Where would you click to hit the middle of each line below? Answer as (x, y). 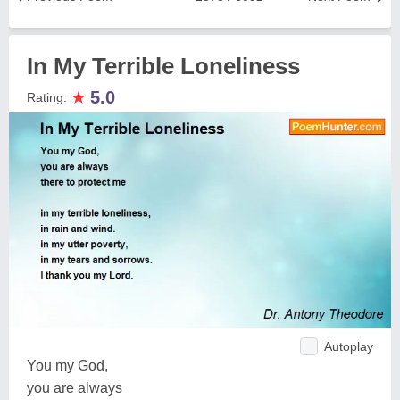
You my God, (67, 365)
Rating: (49, 97)
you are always (75, 387)
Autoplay (349, 346)
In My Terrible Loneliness (163, 66)
